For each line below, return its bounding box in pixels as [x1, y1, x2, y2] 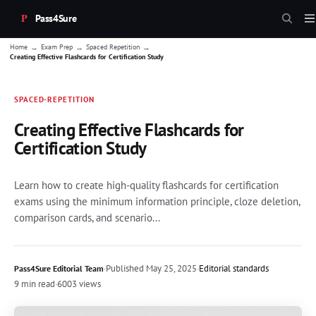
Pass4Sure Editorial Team [14, 262, 104, 274]
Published [106, 262, 144, 274]
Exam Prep [41, 42, 73, 51]
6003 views [57, 277, 101, 290]
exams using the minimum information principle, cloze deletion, [14, 194, 300, 208]
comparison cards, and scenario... [14, 210, 160, 224]
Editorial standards [199, 262, 269, 274]
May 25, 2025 [144, 262, 197, 274]
